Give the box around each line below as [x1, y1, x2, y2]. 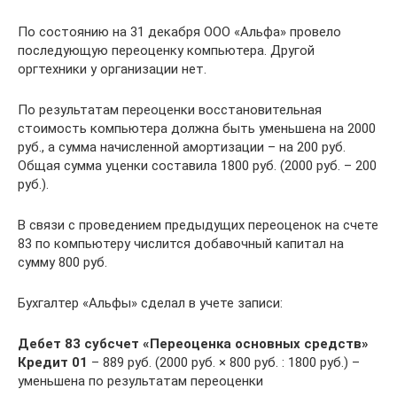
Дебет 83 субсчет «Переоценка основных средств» [18, 336, 369, 352]
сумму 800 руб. [18, 254, 107, 270]
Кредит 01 [18, 354, 88, 370]
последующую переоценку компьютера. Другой [18, 43, 315, 58]
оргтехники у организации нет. [18, 61, 206, 77]
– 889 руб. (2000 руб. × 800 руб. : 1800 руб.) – [88, 354, 360, 370]
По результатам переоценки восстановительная [18, 102, 322, 118]
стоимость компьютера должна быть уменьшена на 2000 [18, 121, 376, 136]
